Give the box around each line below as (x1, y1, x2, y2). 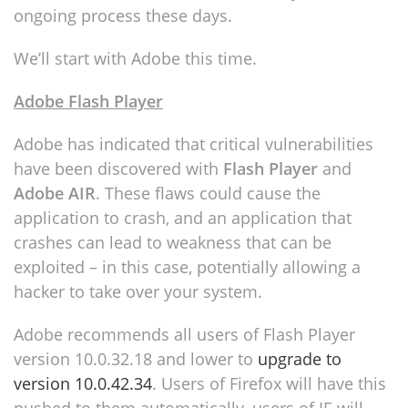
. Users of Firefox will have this (152, 372, 386, 394)
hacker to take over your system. (14, 280, 262, 302)
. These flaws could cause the (96, 182, 321, 204)
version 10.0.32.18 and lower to (14, 348, 258, 370)
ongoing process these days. (14, 5, 232, 26)
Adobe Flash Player (14, 90, 163, 112)
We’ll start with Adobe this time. (14, 47, 257, 69)
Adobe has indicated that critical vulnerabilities (14, 133, 373, 155)
